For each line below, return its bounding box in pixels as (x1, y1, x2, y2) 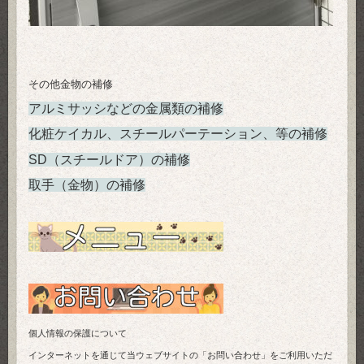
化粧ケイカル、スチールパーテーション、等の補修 (28, 127, 327, 141)
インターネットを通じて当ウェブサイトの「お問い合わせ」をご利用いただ (28, 351, 332, 361)
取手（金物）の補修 (28, 178, 145, 193)
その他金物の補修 (28, 78, 113, 91)
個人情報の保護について (28, 328, 127, 338)
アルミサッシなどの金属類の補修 (28, 101, 223, 115)
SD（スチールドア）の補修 (28, 152, 190, 167)
